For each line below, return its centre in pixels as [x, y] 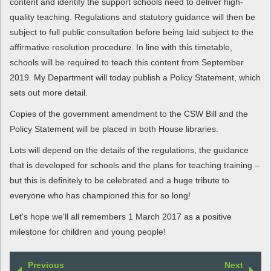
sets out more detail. [49, 93]
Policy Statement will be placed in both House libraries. [114, 129]
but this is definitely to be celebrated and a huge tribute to [119, 180]
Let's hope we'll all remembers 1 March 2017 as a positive [121, 217]
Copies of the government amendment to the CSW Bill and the [129, 114]
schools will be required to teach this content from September [127, 62]
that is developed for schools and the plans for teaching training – [135, 165]
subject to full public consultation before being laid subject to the [132, 32]
